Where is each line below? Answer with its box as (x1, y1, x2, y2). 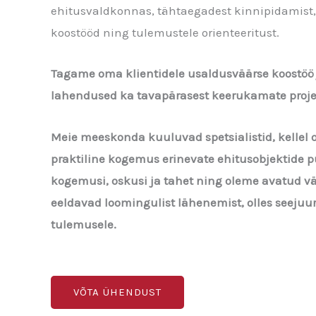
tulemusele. (51, 217, 116, 231)
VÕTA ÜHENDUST (73, 285, 162, 298)
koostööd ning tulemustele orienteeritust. (51, 25, 279, 40)
